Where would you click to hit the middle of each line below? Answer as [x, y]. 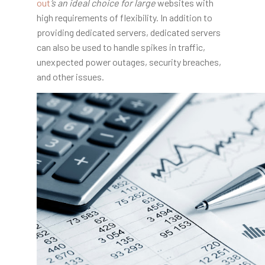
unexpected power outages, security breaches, [129, 62]
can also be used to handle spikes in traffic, [121, 47]
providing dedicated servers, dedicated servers [128, 32]
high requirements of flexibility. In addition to [124, 17]
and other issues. [70, 76]
